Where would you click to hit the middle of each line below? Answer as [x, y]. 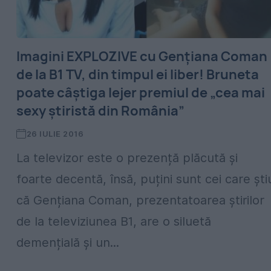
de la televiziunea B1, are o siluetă [114, 221]
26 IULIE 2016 [55, 134]
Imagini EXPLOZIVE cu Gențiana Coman [142, 56]
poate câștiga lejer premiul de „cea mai [141, 93]
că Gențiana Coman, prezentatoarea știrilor [140, 200]
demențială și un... [68, 243]
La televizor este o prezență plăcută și [127, 158]
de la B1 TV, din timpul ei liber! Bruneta [138, 74]
